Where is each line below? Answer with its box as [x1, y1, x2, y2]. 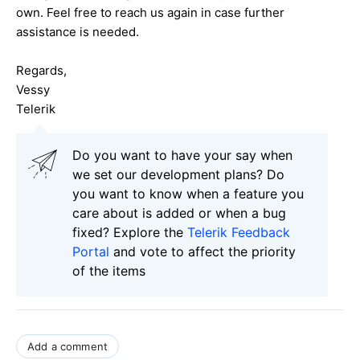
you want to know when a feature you [72, 185, 304, 202]
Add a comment [27, 339, 108, 353]
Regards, [16, 62, 67, 78]
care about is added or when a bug [72, 204, 286, 221]
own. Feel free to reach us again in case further [16, 4, 284, 20]
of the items [72, 262, 145, 279]
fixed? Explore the [72, 223, 187, 240]
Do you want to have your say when [72, 146, 292, 163]
